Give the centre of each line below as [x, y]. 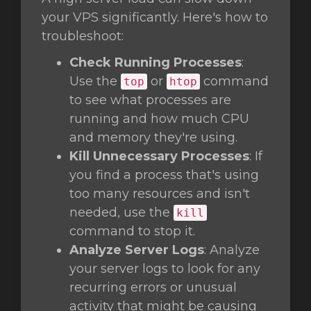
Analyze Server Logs [137, 250]
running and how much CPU [159, 119]
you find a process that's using [164, 175]
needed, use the [121, 212]
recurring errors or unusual [153, 287]
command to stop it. [132, 231]
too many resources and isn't [160, 194]
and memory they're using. [153, 137]
